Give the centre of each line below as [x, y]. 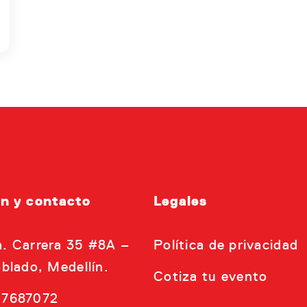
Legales [181, 201]
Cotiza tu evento [211, 277]
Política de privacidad [226, 245]
